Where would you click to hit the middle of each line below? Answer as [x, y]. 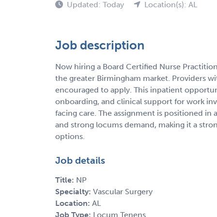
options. [70, 136]
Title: [66, 180]
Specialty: [74, 191]
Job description [100, 45]
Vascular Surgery [123, 191]
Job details [80, 160]
